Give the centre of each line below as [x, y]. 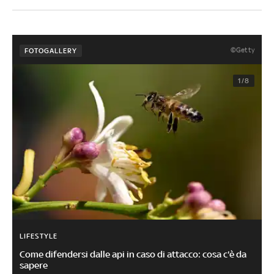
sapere [34, 265]
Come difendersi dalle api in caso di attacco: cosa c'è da [133, 254]
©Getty [242, 50]
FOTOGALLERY [50, 50]
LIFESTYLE [39, 236]
